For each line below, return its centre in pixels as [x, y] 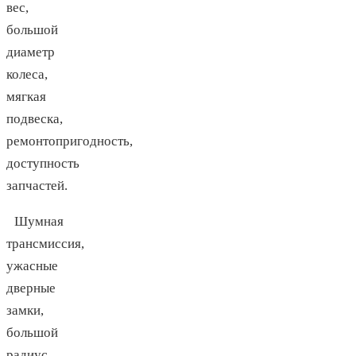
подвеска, [35, 119]
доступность [43, 164]
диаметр [31, 52]
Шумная [39, 222]
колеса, [27, 75]
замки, [25, 311]
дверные [31, 288]
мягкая [26, 97]
